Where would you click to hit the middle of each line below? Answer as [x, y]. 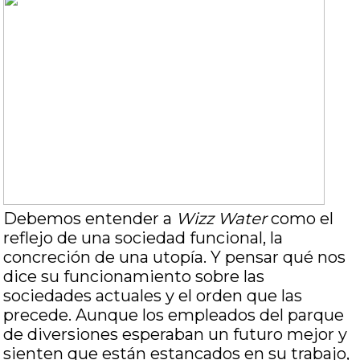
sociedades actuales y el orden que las [153, 296]
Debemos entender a [90, 219]
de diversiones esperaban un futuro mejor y [176, 334]
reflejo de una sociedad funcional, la [143, 238]
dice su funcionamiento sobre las [134, 276]
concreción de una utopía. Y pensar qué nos [175, 257]
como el [301, 219]
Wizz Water [222, 219]
